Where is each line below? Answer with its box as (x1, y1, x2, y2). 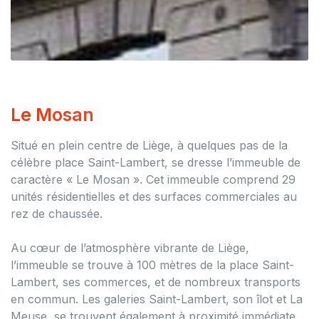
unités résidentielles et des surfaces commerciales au (11, 189, 297, 204)
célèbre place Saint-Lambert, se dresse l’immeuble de (11, 155, 300, 169)
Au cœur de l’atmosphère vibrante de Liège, (11, 240, 249, 255)
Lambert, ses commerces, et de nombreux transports (11, 274, 300, 289)
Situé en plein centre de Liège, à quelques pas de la (11, 137, 288, 152)
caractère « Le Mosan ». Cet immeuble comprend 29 (11, 172, 296, 187)
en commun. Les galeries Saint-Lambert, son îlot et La (11, 291, 303, 306)
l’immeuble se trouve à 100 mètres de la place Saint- (11, 257, 294, 272)
